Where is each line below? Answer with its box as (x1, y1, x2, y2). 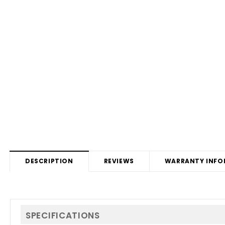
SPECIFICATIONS (26, 209, 100, 221)
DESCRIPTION (25, 156, 73, 165)
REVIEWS (103, 156, 134, 165)
